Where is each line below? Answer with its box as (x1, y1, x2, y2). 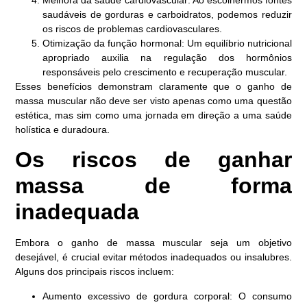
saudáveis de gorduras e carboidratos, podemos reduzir (42, 8, 292, 20)
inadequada (15, 199, 140, 225)
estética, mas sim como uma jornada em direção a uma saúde (15, 109, 292, 121)
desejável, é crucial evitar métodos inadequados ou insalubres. (15, 251, 292, 263)
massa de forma (15, 173, 292, 199)
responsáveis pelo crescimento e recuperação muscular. (42, 66, 288, 77)
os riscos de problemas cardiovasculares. (42, 23, 223, 34)
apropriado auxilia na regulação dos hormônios (42, 51, 292, 63)
